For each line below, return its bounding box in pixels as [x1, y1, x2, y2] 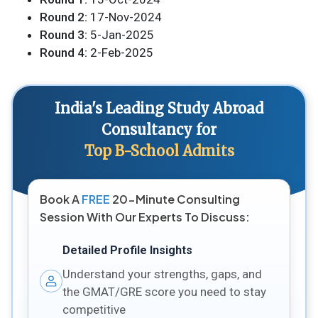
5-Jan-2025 [87, 27, 154, 42]
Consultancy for [102, 120, 216, 138]
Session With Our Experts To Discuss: [39, 209, 250, 224]
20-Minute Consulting [109, 191, 240, 207]
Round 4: [40, 45, 87, 60]
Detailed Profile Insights [62, 243, 192, 257]
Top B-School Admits [84, 141, 234, 160]
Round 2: [40, 9, 87, 24]
